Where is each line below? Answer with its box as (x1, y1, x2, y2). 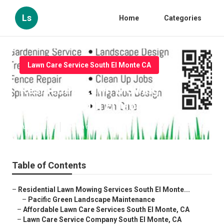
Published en (19, 123, 55, 131)
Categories (164, 14, 201, 22)
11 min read (65, 123, 98, 131)
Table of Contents (12, 160, 86, 171)
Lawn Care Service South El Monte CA (27, 61, 151, 69)
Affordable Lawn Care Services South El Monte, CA (23, 205, 189, 214)
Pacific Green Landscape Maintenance (28, 195, 155, 204)
